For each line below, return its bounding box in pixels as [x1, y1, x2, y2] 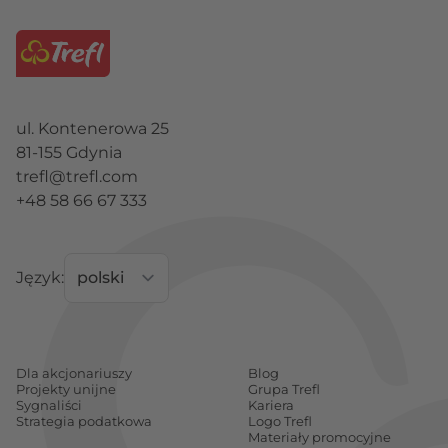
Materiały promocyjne [248, 429, 391, 445]
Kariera [248, 397, 294, 413]
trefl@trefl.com [16, 166, 138, 186]
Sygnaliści [16, 397, 82, 413]
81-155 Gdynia [16, 142, 122, 162]
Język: [16, 267, 64, 287]
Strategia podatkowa [16, 413, 152, 429]
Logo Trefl [248, 413, 312, 429]
